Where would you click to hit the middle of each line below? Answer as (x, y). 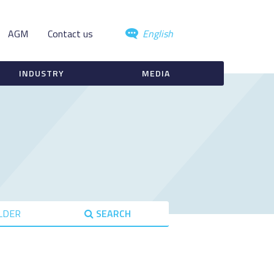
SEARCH (113, 213)
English (157, 34)
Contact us (70, 34)
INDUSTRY (41, 73)
